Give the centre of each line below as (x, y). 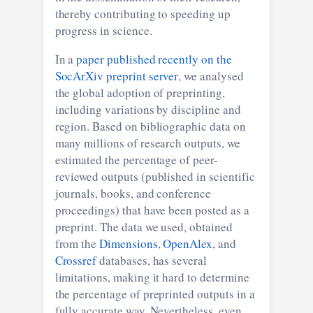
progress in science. (103, 30)
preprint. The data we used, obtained (144, 226)
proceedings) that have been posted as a (152, 210)
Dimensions (129, 243)
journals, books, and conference (133, 193)
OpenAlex (188, 243)
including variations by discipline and (148, 109)
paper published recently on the (154, 59)
